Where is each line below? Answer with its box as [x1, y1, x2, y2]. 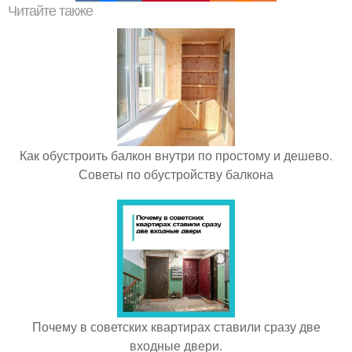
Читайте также [8, 2, 93, 19]
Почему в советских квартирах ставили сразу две [31, 317, 321, 335]
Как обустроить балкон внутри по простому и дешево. [20, 145, 332, 164]
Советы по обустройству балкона [79, 164, 273, 183]
